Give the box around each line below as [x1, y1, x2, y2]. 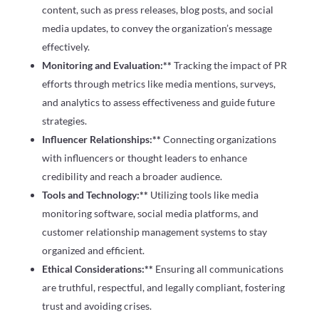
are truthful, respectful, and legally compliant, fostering [41, 281, 285, 293]
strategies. [41, 114, 87, 127]
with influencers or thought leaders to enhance [41, 151, 247, 164]
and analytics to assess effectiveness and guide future [41, 95, 275, 108]
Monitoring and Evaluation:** [41, 58, 174, 71]
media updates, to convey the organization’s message [41, 21, 272, 34]
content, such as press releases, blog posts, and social [41, 3, 273, 16]
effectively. [41, 40, 90, 53]
